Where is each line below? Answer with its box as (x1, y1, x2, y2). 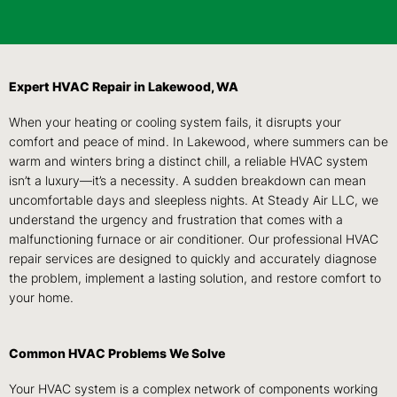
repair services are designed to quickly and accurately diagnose (9, 252, 377, 267)
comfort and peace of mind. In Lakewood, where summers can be (9, 135, 388, 150)
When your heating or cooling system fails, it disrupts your (9, 115, 341, 130)
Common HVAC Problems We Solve (9, 346, 225, 362)
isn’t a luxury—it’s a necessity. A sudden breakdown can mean (9, 174, 366, 189)
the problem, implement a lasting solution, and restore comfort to (9, 271, 381, 286)
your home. (9, 291, 74, 306)
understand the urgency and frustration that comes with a (9, 213, 343, 228)
